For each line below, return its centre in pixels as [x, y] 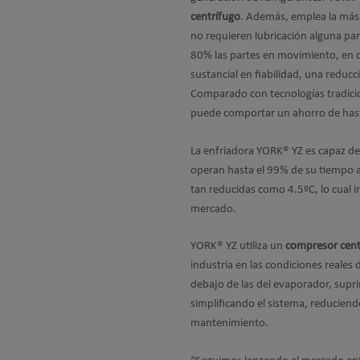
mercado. [215, 209]
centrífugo [215, 17]
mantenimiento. [231, 323]
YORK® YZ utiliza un [238, 246]
